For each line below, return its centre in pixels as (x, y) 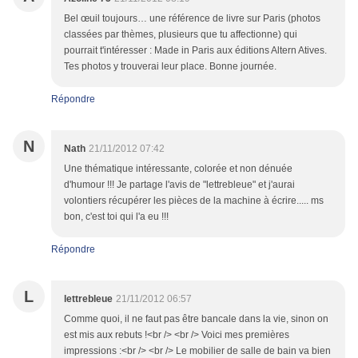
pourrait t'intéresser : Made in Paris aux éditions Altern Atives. (195, 51)
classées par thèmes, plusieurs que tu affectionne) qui (181, 35)
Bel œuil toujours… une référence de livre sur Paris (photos (192, 19)
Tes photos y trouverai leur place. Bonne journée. (170, 67)
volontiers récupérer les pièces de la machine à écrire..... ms (194, 201)
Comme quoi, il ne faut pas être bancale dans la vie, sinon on (196, 319)
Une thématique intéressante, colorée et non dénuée (178, 169)
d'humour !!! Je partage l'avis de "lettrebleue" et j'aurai (179, 185)
